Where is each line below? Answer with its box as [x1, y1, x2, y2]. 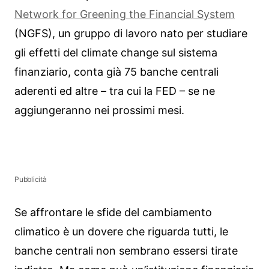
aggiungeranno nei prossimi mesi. [14, 104, 184, 117]
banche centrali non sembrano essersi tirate [14, 244, 238, 257]
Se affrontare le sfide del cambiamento [14, 205, 212, 219]
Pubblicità [14, 174, 47, 184]
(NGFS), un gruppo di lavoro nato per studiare [14, 27, 247, 40]
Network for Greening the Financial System [14, 8, 235, 21]
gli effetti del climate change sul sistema [14, 46, 217, 59]
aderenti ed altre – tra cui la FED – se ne [14, 85, 215, 98]
